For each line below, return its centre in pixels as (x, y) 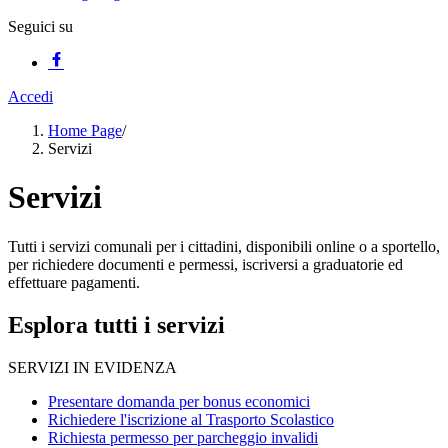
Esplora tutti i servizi (116, 324)
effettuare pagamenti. (74, 282)
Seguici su (40, 26)
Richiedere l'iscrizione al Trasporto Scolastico (191, 419)
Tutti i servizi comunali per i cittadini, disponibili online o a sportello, (224, 246)
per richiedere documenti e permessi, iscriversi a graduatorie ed (205, 264)
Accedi (30, 96)
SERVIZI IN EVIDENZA (92, 367)
